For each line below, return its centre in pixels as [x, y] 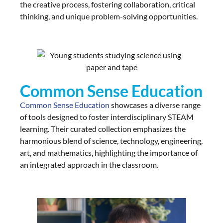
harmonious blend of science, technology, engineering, [111, 141]
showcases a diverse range [155, 105]
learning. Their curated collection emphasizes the [103, 129]
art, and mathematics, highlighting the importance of [109, 153]
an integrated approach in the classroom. [89, 165]
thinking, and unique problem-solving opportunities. [109, 16]
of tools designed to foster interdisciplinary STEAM [107, 117]
